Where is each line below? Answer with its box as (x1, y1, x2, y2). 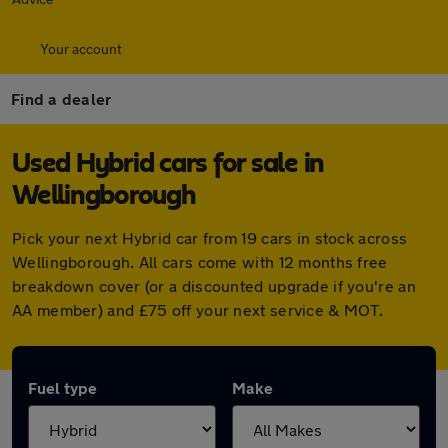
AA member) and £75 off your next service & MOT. (12, 300, 384, 319)
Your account (40, 40, 122, 57)
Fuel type (28, 378, 97, 397)
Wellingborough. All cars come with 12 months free (12, 252, 388, 271)
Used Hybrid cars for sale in (12, 150, 324, 178)
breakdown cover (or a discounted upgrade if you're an (12, 276, 416, 295)
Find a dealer (11, 89, 112, 108)
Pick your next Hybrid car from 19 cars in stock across (12, 228, 408, 247)
